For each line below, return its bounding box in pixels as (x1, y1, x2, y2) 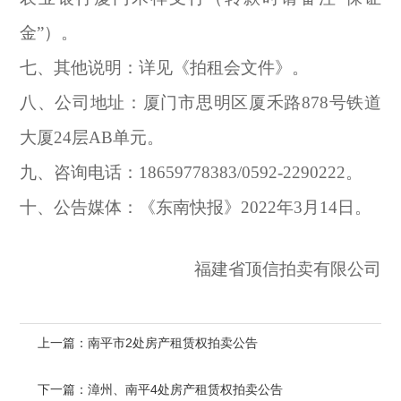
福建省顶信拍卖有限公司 (194, 260, 382, 279)
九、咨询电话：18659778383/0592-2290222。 (19, 163, 363, 183)
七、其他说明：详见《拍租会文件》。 (19, 58, 309, 78)
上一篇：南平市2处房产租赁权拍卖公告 (37, 336, 258, 351)
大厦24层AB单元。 (19, 128, 164, 148)
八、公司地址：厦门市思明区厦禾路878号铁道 (19, 93, 382, 113)
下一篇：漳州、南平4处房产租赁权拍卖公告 (37, 382, 283, 397)
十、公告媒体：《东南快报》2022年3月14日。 (19, 198, 371, 218)
